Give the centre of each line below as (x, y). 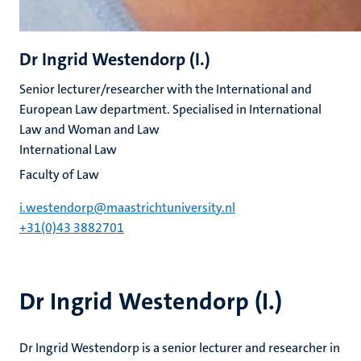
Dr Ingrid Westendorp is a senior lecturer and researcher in (180, 348)
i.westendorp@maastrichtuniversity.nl (127, 207)
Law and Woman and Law (89, 129)
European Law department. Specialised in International (170, 109)
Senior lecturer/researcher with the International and (166, 89)
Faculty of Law (59, 174)
